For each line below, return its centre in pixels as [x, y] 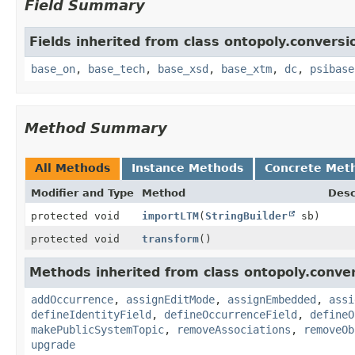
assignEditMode [170, 299]
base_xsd [183, 69]
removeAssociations [234, 329]
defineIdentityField [91, 314]
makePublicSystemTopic [97, 329]
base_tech [116, 69]
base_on [53, 69]
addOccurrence [72, 299]
